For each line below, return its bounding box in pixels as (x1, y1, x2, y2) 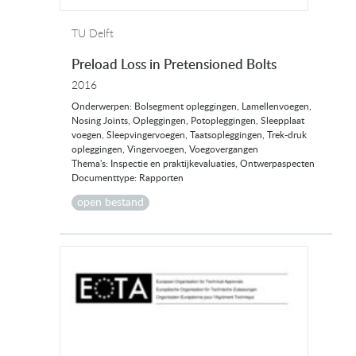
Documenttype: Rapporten (72, 173, 184, 184)
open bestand (77, 197, 144, 209)
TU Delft (72, 29, 114, 41)
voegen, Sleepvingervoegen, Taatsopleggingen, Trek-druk (72, 130, 307, 141)
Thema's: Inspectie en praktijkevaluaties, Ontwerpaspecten (72, 159, 315, 169)
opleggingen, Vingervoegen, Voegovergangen (72, 145, 258, 155)
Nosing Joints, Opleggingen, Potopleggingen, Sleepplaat (72, 116, 304, 126)
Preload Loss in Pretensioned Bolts (72, 58, 277, 72)
